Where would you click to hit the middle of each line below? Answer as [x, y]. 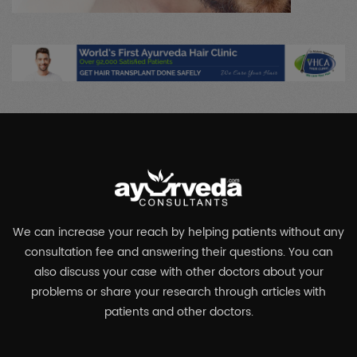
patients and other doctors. [178, 312]
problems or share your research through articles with [178, 292]
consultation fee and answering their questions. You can [178, 253]
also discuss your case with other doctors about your [178, 273]
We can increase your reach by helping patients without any [178, 233]
